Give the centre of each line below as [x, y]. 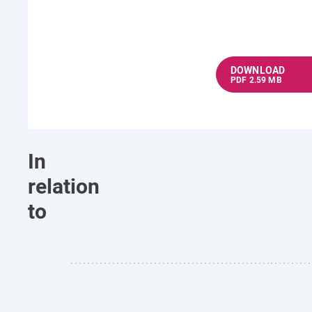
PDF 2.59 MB [256, 79]
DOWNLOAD [258, 70]
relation [64, 186]
